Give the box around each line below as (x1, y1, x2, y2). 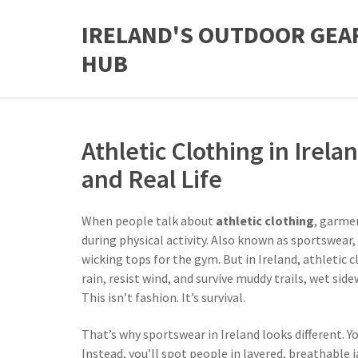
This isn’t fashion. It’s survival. (82, 289, 245, 305)
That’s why (82, 326, 143, 342)
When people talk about (82, 213, 216, 229)
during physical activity (82, 232, 206, 248)
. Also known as (206, 232, 291, 248)
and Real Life (82, 163, 222, 195)
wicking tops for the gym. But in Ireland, (82, 251, 303, 267)
